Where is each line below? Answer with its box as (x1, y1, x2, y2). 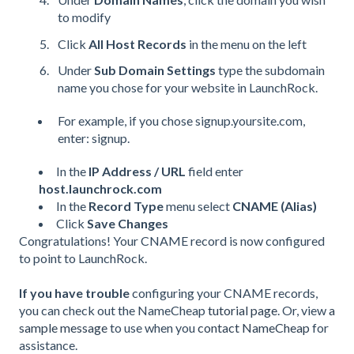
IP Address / (88, 163, 161, 179)
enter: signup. (58, 130, 132, 145)
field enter (186, 163, 243, 179)
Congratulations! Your (19, 232, 141, 248)
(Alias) (278, 198, 317, 213)
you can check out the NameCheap (19, 303, 208, 318)
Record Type (88, 198, 164, 213)
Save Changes (87, 215, 168, 231)
